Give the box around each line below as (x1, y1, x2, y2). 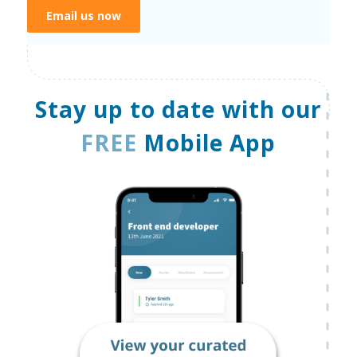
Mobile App (137, 127, 277, 158)
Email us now (45, 7, 121, 23)
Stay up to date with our (34, 93, 322, 124)
